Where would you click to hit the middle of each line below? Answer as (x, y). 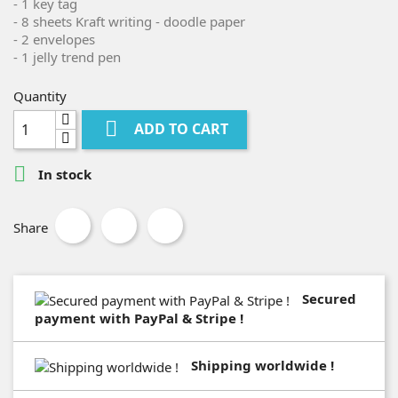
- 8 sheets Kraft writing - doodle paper (129, 21)
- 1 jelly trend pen (67, 57)
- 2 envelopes (54, 39)
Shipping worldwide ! (263, 365)
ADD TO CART (182, 129)
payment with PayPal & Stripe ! (139, 318)
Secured (329, 298)
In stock (63, 175)
